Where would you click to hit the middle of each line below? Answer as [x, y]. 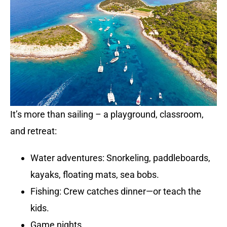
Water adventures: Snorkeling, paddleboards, [120, 158]
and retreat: [33, 131]
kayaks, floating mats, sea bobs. [94, 175]
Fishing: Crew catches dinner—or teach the [116, 192]
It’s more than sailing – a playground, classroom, [107, 115]
